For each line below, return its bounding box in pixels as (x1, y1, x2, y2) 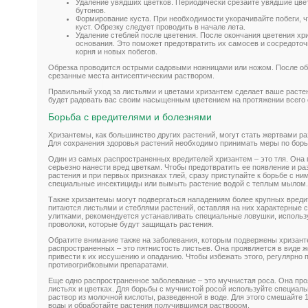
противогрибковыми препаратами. (48, 261, 168, 269)
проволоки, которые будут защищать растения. (48, 220, 214, 229)
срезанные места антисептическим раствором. (48, 71, 214, 80)
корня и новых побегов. (76, 47, 157, 56)
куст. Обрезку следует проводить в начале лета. (76, 23, 245, 32)
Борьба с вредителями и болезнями (48, 111, 212, 123)
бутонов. (76, 6, 106, 15)
